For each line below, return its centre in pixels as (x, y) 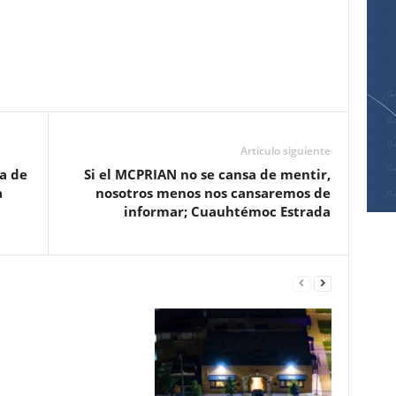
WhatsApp (125, 83)
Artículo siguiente (285, 151)
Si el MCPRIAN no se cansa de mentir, (207, 174)
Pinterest (44, 83)
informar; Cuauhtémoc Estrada (227, 211)
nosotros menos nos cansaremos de (213, 193)
